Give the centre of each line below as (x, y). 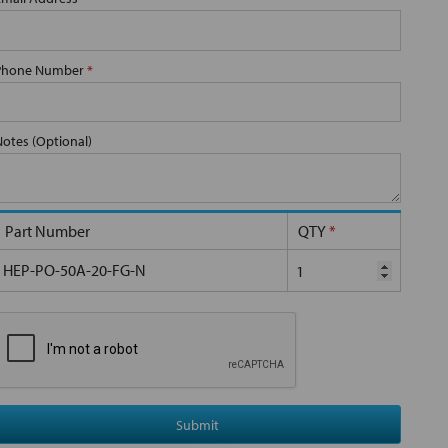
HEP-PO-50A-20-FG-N (74, 270)
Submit (197, 424)
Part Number (47, 231)
